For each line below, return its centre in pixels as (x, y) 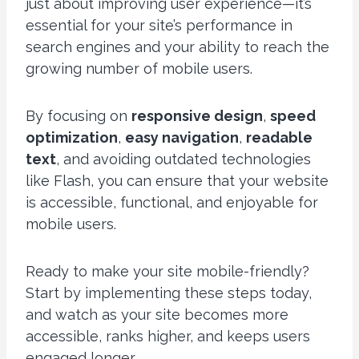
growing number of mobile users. (139, 69)
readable (279, 138)
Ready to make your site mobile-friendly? (167, 272)
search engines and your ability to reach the (177, 47)
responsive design (197, 116)
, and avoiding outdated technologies (184, 159)
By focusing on (79, 116)
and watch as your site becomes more (157, 315)
